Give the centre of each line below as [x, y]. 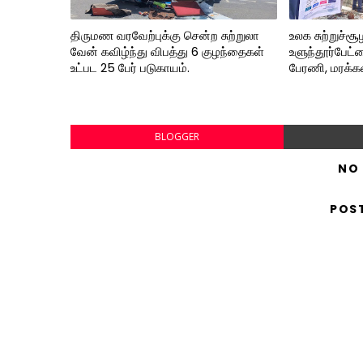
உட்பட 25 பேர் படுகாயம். [130, 68]
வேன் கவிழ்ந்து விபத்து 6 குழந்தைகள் [167, 51]
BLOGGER [177, 137]
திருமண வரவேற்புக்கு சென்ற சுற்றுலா [165, 35]
